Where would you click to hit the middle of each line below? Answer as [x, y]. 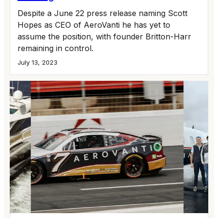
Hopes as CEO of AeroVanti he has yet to [94, 25]
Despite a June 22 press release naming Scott [102, 13]
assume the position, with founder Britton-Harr [104, 37]
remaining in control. [55, 48]
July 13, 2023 [37, 63]
